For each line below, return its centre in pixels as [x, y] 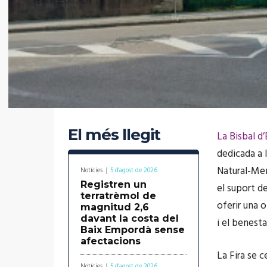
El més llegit [114, 134]
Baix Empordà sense [133, 229]
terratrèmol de [118, 195]
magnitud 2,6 [115, 207]
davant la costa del [130, 218]
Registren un [114, 184]
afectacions [111, 241]
